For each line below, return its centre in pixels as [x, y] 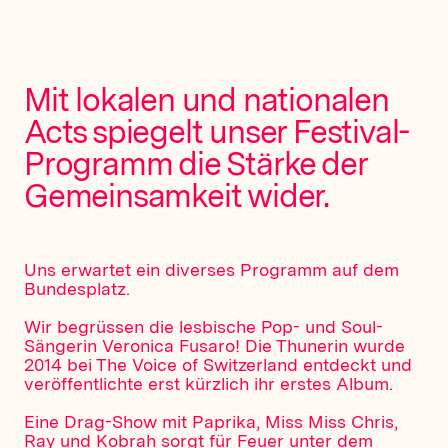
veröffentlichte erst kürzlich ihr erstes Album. [208, 383]
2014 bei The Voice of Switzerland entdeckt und [218, 364]
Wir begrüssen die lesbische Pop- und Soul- [203, 326]
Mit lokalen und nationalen [206, 99]
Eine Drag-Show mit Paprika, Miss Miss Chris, [211, 421]
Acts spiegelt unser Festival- [217, 131]
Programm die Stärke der [195, 163]
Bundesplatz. [77, 288]
